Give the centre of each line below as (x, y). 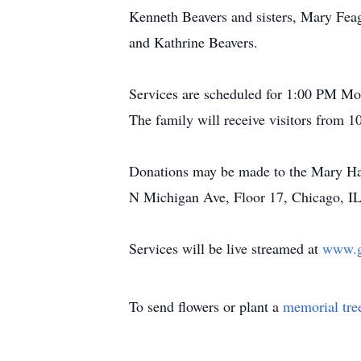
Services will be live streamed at (226, 248)
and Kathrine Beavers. (193, 42)
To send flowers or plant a (206, 306)
